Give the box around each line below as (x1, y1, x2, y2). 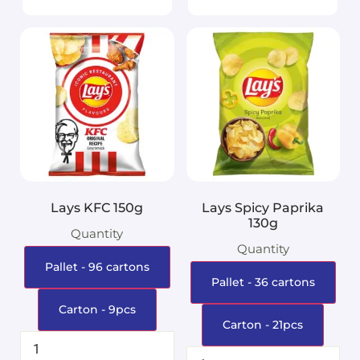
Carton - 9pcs (58, 301, 136, 317)
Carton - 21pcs (223, 317, 304, 332)
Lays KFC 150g (51, 199, 144, 215)
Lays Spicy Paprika (202, 199, 325, 215)
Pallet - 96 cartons (44, 259, 149, 274)
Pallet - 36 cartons (211, 274, 315, 289)
